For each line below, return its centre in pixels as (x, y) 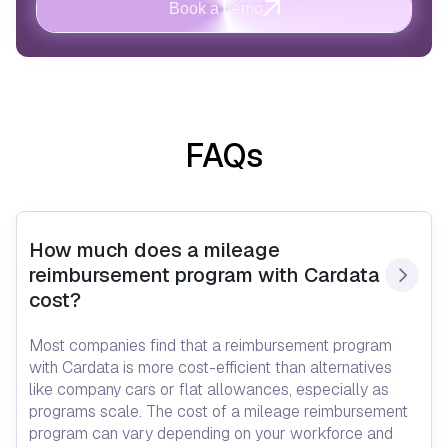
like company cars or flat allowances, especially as (209, 389)
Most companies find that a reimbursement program (210, 345)
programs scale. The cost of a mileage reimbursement (218, 411)
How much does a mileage (154, 249)
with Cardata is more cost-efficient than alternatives (210, 367)
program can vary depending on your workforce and (211, 433)
